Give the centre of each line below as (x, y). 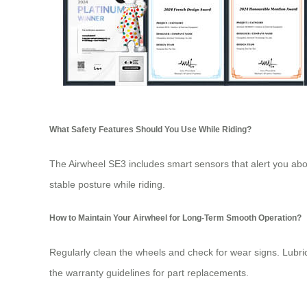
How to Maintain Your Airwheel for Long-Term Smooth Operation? (175, 218)
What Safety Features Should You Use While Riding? (150, 130)
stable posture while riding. (107, 184)
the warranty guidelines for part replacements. (149, 272)
